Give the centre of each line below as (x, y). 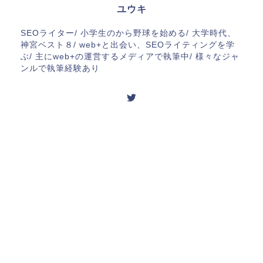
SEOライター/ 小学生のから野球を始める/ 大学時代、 (128, 33)
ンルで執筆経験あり (60, 68)
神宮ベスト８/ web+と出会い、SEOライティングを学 (128, 45)
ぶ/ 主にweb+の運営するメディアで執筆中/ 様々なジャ (130, 56)
